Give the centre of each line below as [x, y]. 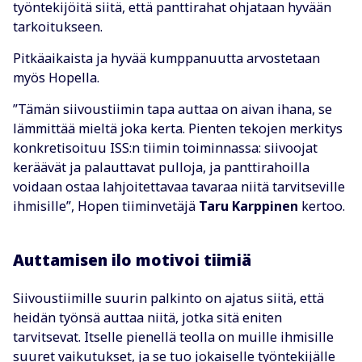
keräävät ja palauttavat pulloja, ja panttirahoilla [161, 167]
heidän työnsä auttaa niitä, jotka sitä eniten [147, 318]
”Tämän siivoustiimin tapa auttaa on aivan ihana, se [173, 109]
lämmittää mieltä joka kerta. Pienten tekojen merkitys [178, 128]
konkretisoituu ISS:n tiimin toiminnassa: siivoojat [165, 147]
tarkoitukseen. [58, 26]
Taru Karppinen [248, 206]
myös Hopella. [56, 77]
